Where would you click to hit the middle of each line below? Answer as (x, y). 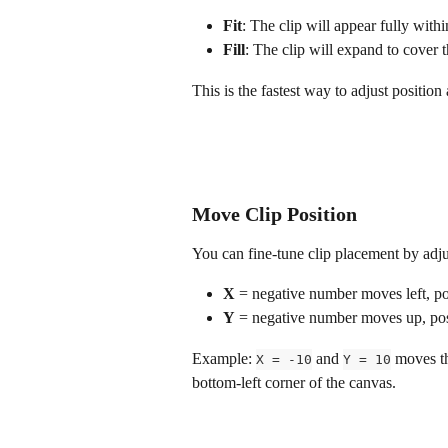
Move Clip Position (274, 213)
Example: (224, 358)
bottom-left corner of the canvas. (294, 382)
